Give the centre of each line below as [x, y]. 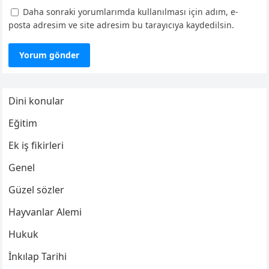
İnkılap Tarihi [38, 257]
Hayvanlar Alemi [45, 212]
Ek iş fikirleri [36, 146]
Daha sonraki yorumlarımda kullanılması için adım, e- [131, 12]
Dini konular [37, 101]
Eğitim [23, 123]
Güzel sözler [37, 190]
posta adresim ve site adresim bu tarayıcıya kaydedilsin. [122, 25]
